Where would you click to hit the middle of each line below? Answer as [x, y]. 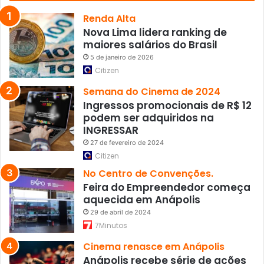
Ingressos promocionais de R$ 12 [167, 105]
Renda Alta [109, 18]
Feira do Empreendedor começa [167, 187]
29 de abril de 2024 [121, 212]
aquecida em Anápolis [142, 199]
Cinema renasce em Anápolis [154, 246]
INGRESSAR [111, 130]
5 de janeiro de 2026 [122, 57]
